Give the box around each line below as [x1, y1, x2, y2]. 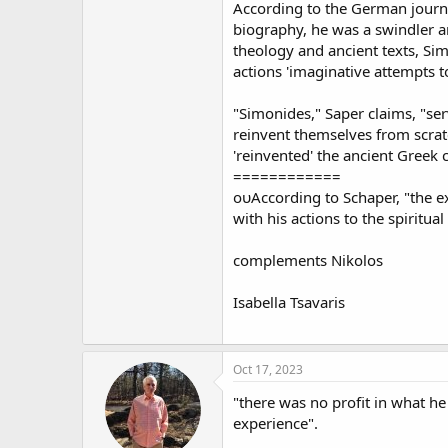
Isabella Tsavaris [233, 292, 345, 312]
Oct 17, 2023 [233, 360, 303, 378]
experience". [233, 412, 318, 433]
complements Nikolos [233, 250, 383, 270]
